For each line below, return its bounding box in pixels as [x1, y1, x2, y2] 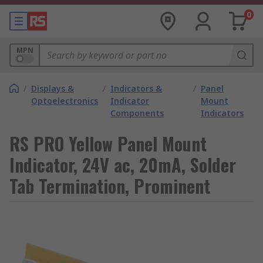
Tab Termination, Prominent [9, 173, 210, 199]
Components [110, 107, 164, 119]
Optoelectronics [31, 95, 98, 106]
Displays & [31, 83, 74, 94]
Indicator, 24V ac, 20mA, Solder [9, 151, 236, 178]
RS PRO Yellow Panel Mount [9, 130, 207, 157]
